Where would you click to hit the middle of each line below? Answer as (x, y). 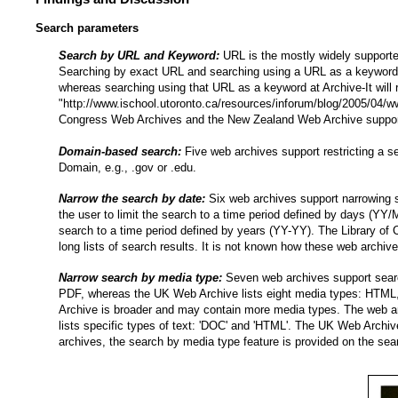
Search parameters (87, 28)
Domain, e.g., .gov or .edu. (127, 167)
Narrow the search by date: (132, 199)
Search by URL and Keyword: (139, 56)
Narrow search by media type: (140, 278)
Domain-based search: (120, 151)
